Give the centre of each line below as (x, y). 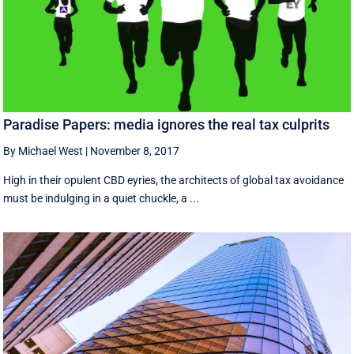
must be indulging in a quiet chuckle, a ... (102, 198)
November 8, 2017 (135, 151)
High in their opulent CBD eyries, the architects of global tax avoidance (174, 180)
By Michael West (43, 151)
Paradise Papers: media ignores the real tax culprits (167, 124)
